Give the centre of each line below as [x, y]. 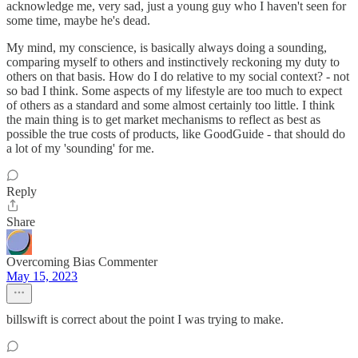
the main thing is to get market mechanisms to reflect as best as [163, 119]
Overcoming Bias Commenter [82, 262]
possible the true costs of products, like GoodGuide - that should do [176, 134]
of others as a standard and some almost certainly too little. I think [171, 105]
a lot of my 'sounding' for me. [80, 148]
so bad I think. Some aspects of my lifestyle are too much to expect [174, 91]
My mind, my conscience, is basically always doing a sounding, [167, 48]
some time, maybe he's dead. [78, 20]
